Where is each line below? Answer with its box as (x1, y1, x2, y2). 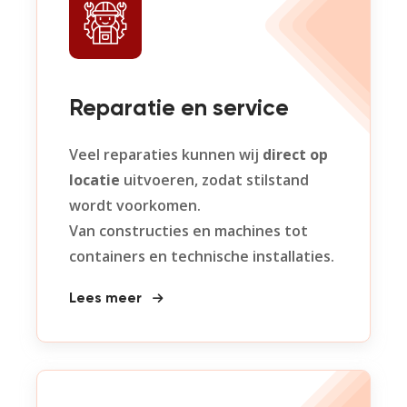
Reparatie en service (69, 98, 289, 121)
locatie (69, 170, 120, 190)
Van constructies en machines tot (69, 221, 308, 241)
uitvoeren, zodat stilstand (120, 170, 309, 190)
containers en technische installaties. (69, 246, 334, 266)
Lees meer (69, 292, 145, 306)
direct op (263, 144, 328, 164)
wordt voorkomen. (69, 195, 201, 215)
